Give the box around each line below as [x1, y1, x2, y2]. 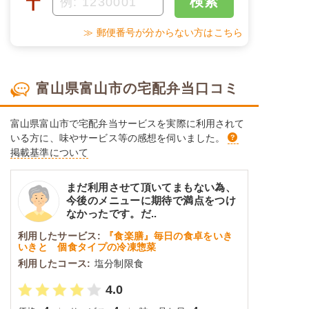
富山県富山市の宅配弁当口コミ [36, 81, 239, 97]
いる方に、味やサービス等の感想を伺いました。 [10, 132, 226, 143]
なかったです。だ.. [66, 207, 157, 219]
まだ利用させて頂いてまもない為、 [66, 181, 237, 193]
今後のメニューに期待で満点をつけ [66, 194, 237, 206]
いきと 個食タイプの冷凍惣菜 [18, 241, 157, 252]
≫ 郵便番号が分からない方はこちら [83, 27, 243, 39]
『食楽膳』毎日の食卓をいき [103, 230, 233, 241]
